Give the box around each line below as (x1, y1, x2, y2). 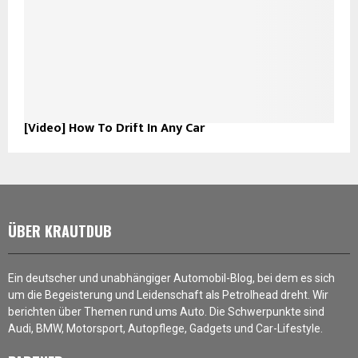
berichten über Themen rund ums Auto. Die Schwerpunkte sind (8, 304, 324, 318)
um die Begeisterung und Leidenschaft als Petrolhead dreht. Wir (8, 288, 328, 301)
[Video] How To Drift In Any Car (24, 117, 205, 139)
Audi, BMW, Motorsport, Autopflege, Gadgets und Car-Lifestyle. (8, 321, 323, 335)
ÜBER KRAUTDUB (8, 220, 112, 241)
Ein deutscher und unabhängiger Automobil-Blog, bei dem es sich (8, 271, 335, 284)
